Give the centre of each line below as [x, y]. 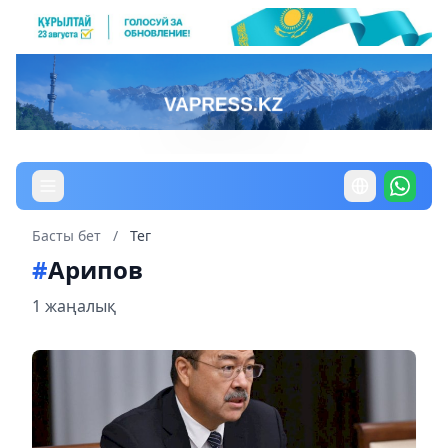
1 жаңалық [74, 305]
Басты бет [66, 235]
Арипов [95, 269]
